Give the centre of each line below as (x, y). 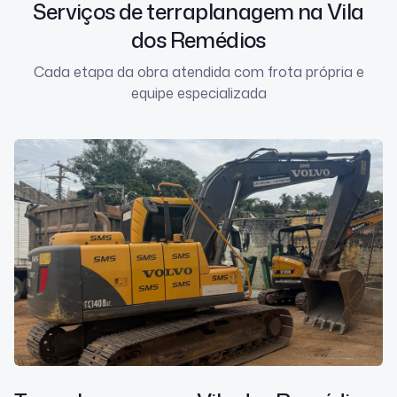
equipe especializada (198, 93)
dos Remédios (198, 40)
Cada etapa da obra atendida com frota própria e (198, 72)
